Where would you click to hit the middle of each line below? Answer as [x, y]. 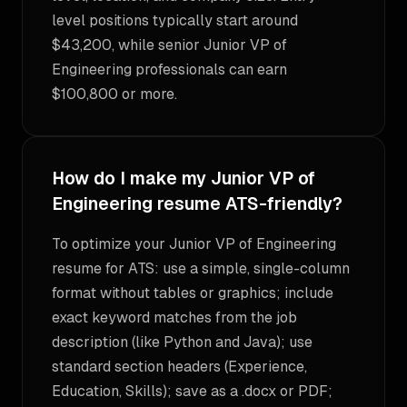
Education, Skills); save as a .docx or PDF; [192, 391]
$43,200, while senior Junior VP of [169, 45]
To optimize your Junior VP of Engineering [194, 244]
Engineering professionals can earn [169, 69]
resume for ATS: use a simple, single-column [201, 268]
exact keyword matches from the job [174, 318]
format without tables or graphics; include [193, 293]
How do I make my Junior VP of [184, 179]
